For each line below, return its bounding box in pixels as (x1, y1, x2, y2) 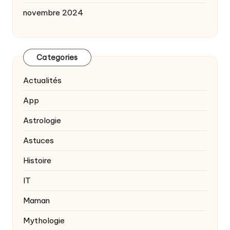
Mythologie (23, 215, 65, 225)
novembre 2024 (23, 7, 83, 17)
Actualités (23, 75, 62, 85)
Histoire (23, 155, 51, 165)
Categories (36, 53, 78, 63)
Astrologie (23, 115, 61, 125)
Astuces (23, 135, 54, 145)
